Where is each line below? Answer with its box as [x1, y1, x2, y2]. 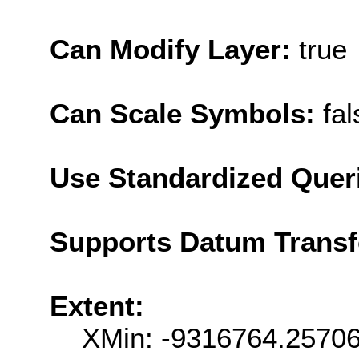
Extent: [50, 289, 144, 321]
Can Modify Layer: [50, 33, 299, 65]
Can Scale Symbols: [50, 97, 323, 129]
